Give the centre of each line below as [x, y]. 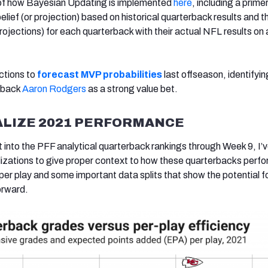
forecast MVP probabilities [100, 74]
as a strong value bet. [132, 89]
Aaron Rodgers [54, 89]
